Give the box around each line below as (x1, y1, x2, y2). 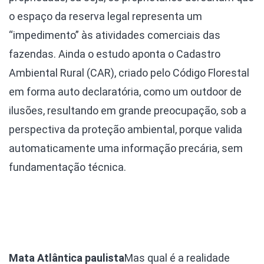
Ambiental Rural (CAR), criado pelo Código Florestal (9, 66, 249, 79)
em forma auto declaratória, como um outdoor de (9, 85, 242, 98)
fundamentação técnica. (9, 160, 126, 173)
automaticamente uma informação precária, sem (9, 141, 243, 154)
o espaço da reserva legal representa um (9, 9, 202, 22)
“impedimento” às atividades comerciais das (9, 28, 220, 41)
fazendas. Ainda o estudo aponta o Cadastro (9, 47, 220, 60)
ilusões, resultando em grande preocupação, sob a (9, 104, 246, 117)
